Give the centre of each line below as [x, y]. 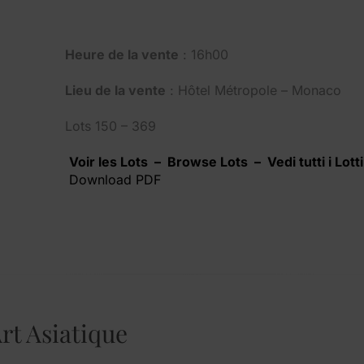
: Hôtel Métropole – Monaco [253, 90]
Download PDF [115, 179]
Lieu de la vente [115, 90]
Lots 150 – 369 [110, 126]
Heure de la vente [122, 54]
